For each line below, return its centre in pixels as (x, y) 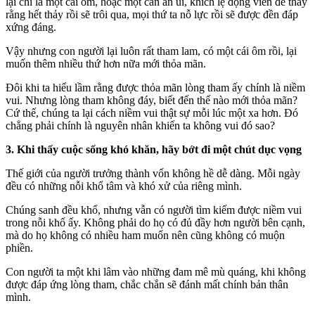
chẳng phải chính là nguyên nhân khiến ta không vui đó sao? (140, 126)
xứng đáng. (31, 27)
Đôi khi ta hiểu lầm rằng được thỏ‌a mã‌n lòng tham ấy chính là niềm (155, 88)
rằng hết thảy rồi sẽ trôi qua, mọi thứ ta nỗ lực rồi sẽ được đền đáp (152, 15)
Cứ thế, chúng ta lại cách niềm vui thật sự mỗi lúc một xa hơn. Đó (152, 113)
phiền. (19, 248)
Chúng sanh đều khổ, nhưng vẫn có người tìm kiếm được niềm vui (154, 210)
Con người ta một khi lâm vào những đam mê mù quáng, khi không (156, 272)
